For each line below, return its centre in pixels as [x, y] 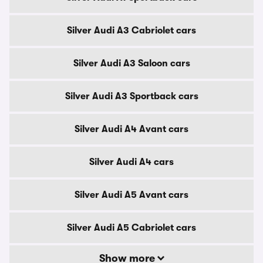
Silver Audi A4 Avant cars [131, 129]
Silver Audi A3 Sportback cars [131, 96]
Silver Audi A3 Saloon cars [131, 63]
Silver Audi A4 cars [131, 162]
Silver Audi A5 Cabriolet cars [131, 228]
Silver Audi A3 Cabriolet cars [131, 31]
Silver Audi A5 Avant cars [131, 195]
